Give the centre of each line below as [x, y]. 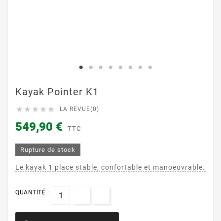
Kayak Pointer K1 [57, 92]
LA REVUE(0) [79, 109]
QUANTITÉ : [32, 193]
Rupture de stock [48, 150]
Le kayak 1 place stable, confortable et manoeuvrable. [110, 167]
